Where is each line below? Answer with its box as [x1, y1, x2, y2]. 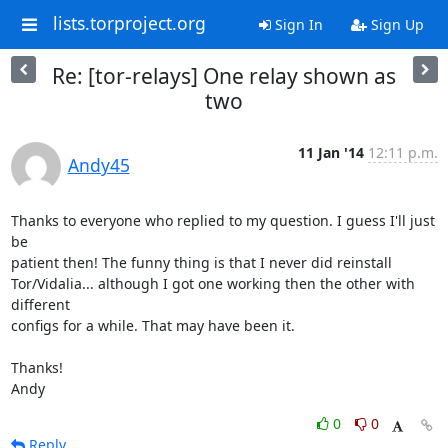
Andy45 [67, 153, 130, 177]
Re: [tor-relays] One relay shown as [52, 62, 396, 90]
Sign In [270, 15, 323, 34]
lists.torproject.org [52, 11, 206, 36]
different [10, 295, 74, 314]
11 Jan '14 [297, 143, 364, 162]
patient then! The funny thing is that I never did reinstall [10, 253, 396, 272]
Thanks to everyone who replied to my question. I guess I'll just [10, 211, 435, 230]
